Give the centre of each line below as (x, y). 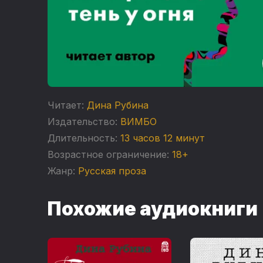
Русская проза (112, 171)
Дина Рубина (117, 105)
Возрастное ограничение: (108, 155)
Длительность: (82, 138)
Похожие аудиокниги (152, 209)
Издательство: (82, 122)
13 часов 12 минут (162, 138)
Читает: (65, 105)
